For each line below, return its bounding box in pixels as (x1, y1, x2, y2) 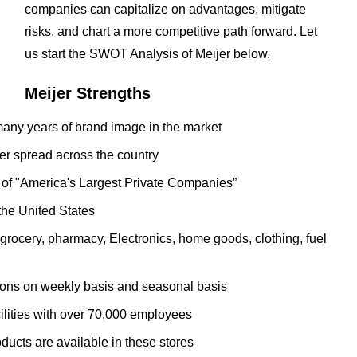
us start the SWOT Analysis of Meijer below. (24, 47, 270, 61)
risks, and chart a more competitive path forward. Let (24, 25, 317, 38)
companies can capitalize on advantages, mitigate (24, 2, 306, 16)
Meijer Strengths (24, 84, 151, 102)
